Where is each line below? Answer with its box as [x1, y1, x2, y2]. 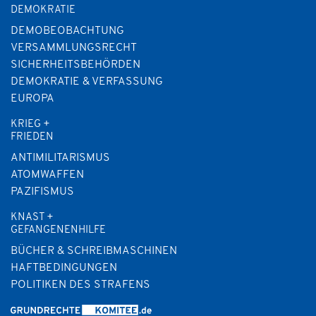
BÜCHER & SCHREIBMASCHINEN [11, 245, 177, 257]
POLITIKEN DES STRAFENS [11, 279, 150, 291]
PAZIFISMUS [11, 186, 74, 197]
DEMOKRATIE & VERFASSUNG [11, 75, 163, 87]
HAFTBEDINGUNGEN [11, 262, 117, 274]
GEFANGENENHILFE [11, 224, 106, 236]
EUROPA [11, 92, 54, 104]
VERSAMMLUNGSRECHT [11, 42, 137, 54]
